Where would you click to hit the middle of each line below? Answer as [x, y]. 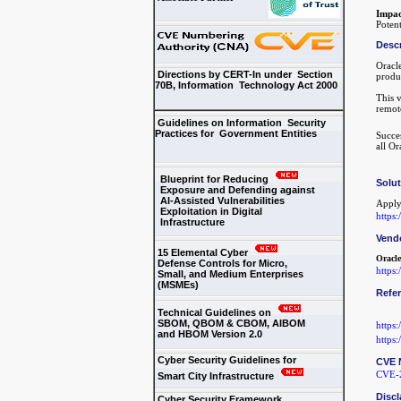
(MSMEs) [176, 285]
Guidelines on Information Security [240, 123]
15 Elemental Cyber [202, 252]
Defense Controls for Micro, [221, 263]
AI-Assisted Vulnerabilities [219, 200]
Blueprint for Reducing [213, 179]
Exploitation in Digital [208, 211]
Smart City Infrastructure [215, 376]
